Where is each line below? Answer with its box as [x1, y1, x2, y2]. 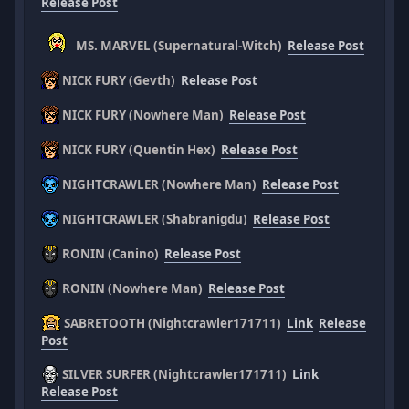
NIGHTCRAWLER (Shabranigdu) [59, 210, 254, 227]
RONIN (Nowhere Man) [59, 279, 209, 297]
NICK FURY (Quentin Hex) [59, 141, 222, 158]
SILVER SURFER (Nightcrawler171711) [59, 365, 293, 383]
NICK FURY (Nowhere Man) [59, 106, 230, 123]
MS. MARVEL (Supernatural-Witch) [73, 37, 288, 54]
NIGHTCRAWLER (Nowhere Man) [59, 175, 263, 193]
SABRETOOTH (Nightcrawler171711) [61, 314, 288, 331]
